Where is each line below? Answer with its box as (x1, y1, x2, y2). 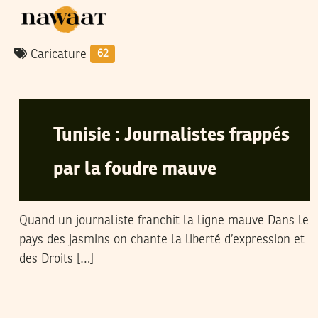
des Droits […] (19, 253, 94, 265)
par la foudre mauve (53, 160, 216, 179)
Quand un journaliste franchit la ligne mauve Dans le (19, 214, 309, 227)
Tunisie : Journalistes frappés (53, 126, 290, 145)
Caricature (27, 48, 90, 61)
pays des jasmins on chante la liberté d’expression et (19, 234, 305, 246)
